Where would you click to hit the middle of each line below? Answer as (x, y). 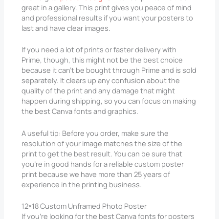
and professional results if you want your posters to (108, 17)
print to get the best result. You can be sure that (102, 153)
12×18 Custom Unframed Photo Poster (84, 206)
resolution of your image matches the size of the (102, 143)
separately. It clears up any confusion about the (101, 80)
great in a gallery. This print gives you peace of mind (107, 7)
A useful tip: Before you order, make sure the (95, 133)
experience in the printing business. (82, 184)
